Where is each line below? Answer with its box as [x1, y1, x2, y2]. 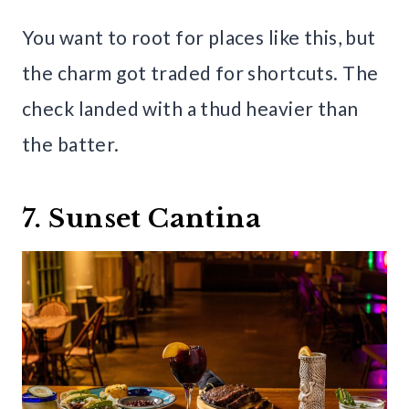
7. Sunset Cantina [22, 202, 262, 235]
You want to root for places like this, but [22, 25, 376, 48]
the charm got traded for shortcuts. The [22, 60, 379, 84]
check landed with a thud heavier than [22, 96, 359, 120]
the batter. [22, 131, 120, 155]
